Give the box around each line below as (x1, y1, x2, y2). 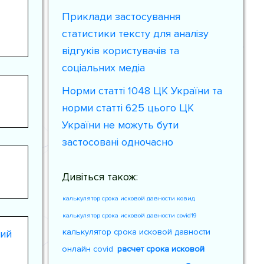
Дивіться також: (62, 170, 138, 183)
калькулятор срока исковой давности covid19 (62, 212, 197, 219)
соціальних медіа (62, 61, 146, 74)
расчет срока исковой (117, 244, 205, 254)
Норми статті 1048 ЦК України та (62, 84, 223, 97)
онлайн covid (62, 244, 114, 254)
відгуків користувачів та (62, 44, 180, 57)
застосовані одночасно (62, 136, 174, 148)
